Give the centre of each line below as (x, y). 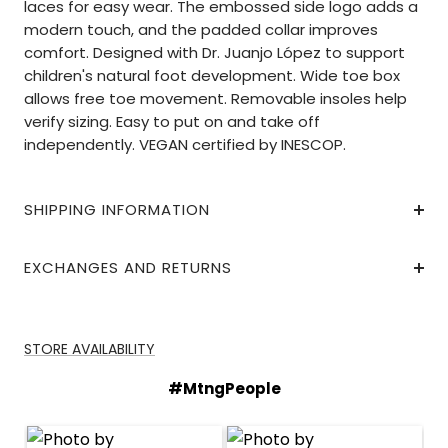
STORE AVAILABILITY (89, 349)
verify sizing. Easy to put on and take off (172, 122)
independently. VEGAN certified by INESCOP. (185, 145)
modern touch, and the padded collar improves (201, 30)
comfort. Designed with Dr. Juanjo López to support (214, 53)
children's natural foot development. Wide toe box (212, 76)
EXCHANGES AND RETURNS (128, 268)
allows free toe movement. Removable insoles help (215, 99)
